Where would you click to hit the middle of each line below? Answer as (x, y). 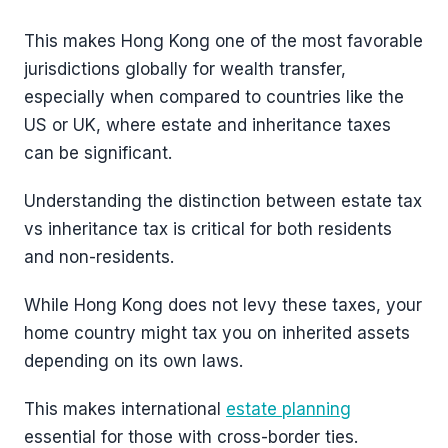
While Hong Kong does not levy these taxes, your (223, 304)
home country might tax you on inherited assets (217, 332)
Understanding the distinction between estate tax (223, 200)
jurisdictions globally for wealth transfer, (185, 68)
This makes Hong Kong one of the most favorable (223, 40)
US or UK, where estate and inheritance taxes (207, 124)
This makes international (125, 408)
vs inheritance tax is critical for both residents (208, 228)
